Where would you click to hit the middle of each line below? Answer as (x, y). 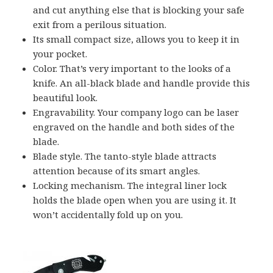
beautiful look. (66, 98)
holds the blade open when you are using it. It (135, 200)
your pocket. (60, 54)
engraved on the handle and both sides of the (134, 127)
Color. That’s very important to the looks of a (132, 69)
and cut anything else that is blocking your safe (139, 10)
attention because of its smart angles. (117, 171)
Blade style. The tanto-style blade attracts (125, 156)
